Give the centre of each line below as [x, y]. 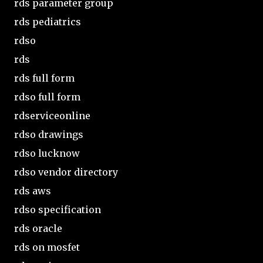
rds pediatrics [48, 21]
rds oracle [38, 228]
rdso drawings [49, 134]
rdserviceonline [52, 115]
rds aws [33, 190]
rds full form [44, 78]
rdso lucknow [47, 153]
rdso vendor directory [66, 172]
